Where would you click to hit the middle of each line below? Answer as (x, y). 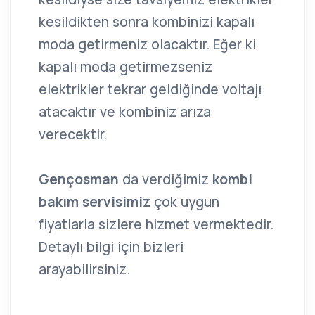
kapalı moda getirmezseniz (126, 66)
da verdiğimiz (167, 179)
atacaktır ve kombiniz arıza (125, 111)
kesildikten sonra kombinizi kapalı (147, 21)
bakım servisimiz (96, 201)
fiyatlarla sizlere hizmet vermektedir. (156, 224)
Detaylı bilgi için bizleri (111, 246)
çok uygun (187, 201)
